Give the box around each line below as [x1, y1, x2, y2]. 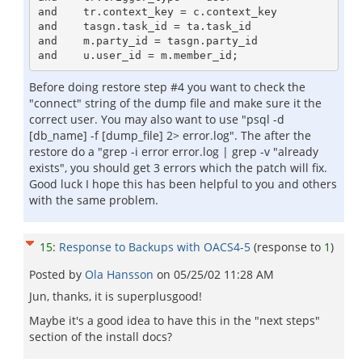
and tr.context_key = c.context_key [37, 5, 277, 18]
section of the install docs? [29, 329, 172, 344]
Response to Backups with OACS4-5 [59, 239, 250, 255]
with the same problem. [29, 192, 158, 208]
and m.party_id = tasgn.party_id [37, 34, 258, 47]
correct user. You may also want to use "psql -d [29, 112, 284, 127]
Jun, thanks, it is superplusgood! [29, 288, 202, 304]
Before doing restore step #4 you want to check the [29, 79, 305, 95]
